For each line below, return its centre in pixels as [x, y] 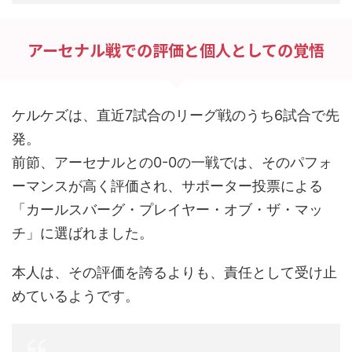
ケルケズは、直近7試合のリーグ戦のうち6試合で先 [176, 115]
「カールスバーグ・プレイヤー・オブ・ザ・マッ [167, 209]
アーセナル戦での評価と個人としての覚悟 [176, 49]
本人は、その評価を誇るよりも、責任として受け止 [174, 272]
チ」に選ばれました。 [82, 233]
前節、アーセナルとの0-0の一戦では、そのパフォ [172, 162]
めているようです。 [75, 295]
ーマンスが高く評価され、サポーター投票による [167, 185]
